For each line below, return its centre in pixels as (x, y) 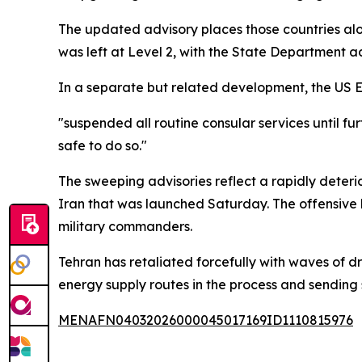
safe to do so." (103, 145)
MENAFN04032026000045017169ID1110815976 (206, 320)
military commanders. (125, 226)
